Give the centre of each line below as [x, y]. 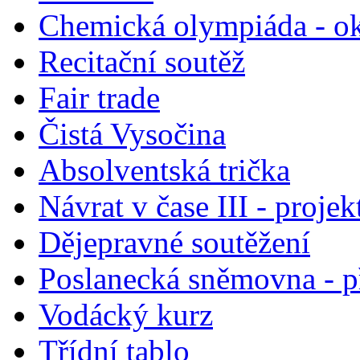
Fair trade [99, 97]
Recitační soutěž [142, 61]
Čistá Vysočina [132, 133]
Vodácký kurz [126, 314]
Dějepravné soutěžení [174, 242]
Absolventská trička [164, 170]
